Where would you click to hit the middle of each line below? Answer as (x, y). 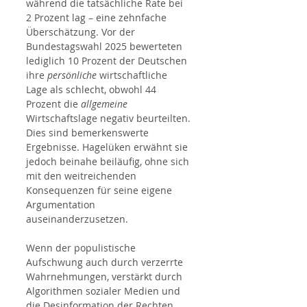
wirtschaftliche (133, 75)
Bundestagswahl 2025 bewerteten (106, 47)
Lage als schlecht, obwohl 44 (93, 90)
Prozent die (53, 104)
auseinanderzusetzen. (77, 219)
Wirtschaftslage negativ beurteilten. (110, 119)
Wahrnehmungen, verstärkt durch (106, 277)
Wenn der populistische (82, 248)
